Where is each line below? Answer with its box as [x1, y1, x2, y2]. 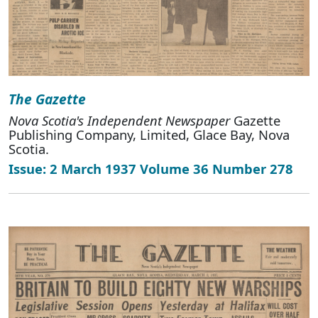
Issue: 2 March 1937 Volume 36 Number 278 [9, 159, 293, 177]
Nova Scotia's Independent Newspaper [9, 111, 230, 129]
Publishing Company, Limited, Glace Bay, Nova [9, 125, 290, 143]
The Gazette [9, 89, 86, 109]
